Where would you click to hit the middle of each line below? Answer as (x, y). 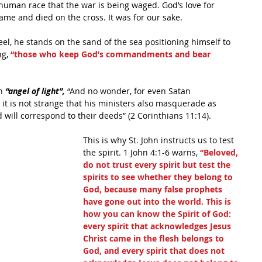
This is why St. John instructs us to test (160, 140)
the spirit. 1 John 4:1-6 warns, (142, 152)
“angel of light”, (34, 91)
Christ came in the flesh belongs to (155, 238)
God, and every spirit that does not (155, 251)
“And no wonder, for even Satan (129, 91)
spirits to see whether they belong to (159, 177)
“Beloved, (220, 152)
